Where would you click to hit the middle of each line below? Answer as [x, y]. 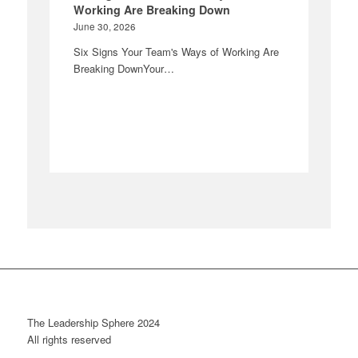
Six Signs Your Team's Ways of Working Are [177, 51]
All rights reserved [69, 339]
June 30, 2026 [105, 26]
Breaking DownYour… [124, 68]
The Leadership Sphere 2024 [93, 322]
